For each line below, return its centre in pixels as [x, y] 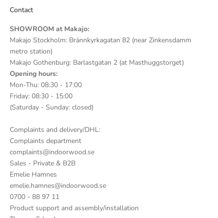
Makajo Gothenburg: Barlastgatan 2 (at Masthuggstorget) [97, 62]
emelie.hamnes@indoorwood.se [58, 185]
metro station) [31, 51]
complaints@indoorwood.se [52, 152]
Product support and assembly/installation [74, 208]
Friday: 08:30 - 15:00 [41, 96]
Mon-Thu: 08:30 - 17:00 [46, 85]
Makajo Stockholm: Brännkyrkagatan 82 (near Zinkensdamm [100, 40]
